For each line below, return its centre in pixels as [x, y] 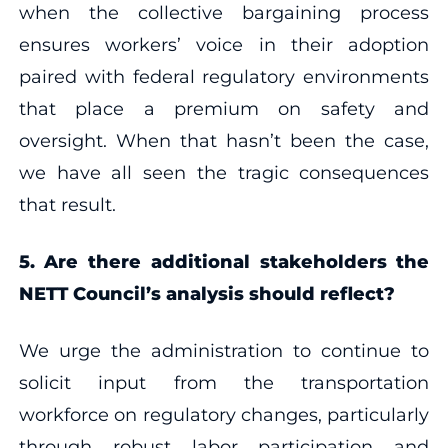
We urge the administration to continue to [224, 350]
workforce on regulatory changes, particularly [224, 414]
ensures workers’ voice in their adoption [224, 44]
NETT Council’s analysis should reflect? [206, 293]
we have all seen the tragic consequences [224, 172]
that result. [67, 204]
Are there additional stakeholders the [237, 261]
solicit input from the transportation [224, 382]
